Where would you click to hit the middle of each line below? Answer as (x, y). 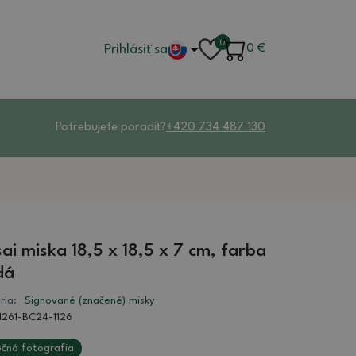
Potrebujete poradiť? (111, 128)
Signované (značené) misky (89, 300)
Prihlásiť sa (136, 49)
